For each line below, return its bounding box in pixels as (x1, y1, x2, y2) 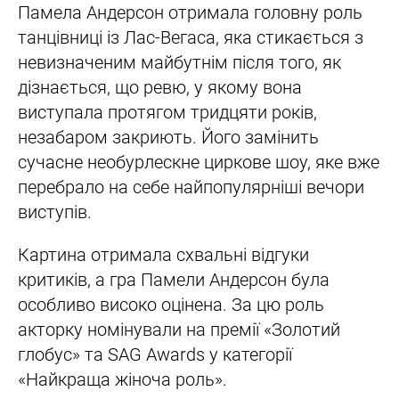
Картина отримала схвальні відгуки (18, 243, 309, 265)
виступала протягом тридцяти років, (18, 101, 317, 123)
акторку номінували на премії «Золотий (18, 318, 340, 340)
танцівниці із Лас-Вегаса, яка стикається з (18, 26, 363, 48)
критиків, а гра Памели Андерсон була (18, 268, 330, 290)
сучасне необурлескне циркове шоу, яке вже (18, 151, 379, 173)
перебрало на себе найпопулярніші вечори (18, 175, 364, 198)
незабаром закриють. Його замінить (18, 126, 319, 148)
